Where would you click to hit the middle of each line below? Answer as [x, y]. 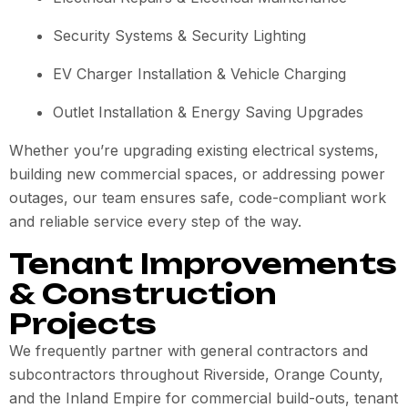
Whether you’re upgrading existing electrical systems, [194, 150]
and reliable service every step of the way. [155, 221]
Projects [83, 324]
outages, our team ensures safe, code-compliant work [198, 198]
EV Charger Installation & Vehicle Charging [199, 74]
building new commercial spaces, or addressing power [197, 174]
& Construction [143, 294]
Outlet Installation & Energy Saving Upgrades [208, 112]
